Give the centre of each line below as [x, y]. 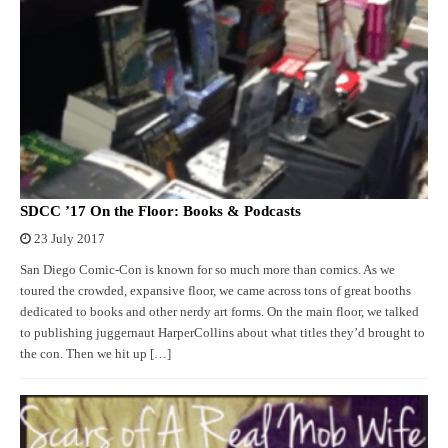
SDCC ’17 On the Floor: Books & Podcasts [160, 211]
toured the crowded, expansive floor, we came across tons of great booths [215, 291]
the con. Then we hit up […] [95, 354]
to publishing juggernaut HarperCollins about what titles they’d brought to [222, 333]
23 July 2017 [69, 239]
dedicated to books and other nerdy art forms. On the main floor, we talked [219, 312]
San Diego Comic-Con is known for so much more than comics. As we [207, 270]
